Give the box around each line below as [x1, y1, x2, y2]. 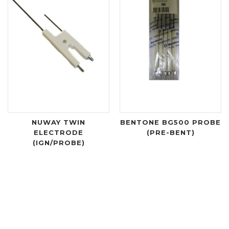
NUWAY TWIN [32, 118, 85, 127]
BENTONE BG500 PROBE [120, 118, 221, 127]
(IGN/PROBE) [32, 139, 85, 147]
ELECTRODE [34, 128, 83, 137]
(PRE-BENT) [146, 128, 195, 137]
